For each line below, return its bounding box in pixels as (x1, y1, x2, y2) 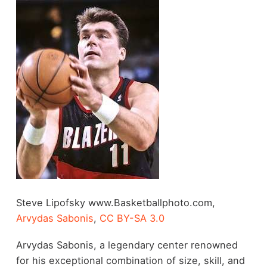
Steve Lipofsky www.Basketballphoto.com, (15, 197, 215, 209)
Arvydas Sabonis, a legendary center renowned (15, 238, 238, 251)
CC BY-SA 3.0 (99, 212, 164, 225)
